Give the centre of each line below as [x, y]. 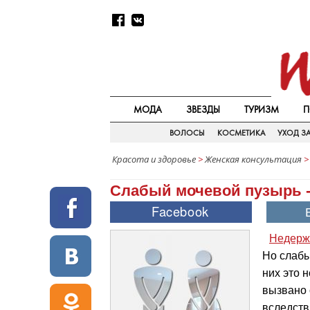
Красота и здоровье [154, 159]
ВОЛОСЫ [187, 133]
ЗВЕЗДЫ [203, 109]
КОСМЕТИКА [241, 133]
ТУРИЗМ [261, 109]
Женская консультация [253, 159]
